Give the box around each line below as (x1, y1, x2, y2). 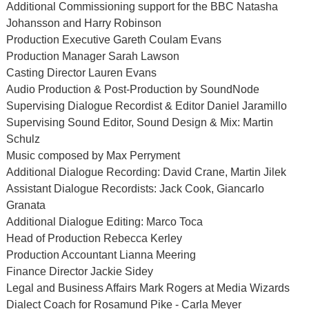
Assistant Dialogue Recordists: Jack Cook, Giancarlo (6, 183, 264, 195)
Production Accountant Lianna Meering (6, 249, 196, 261)
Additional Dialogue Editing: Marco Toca (6, 216, 203, 228)
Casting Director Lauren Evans (6, 67, 157, 79)
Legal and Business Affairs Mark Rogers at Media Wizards (6, 282, 290, 294)
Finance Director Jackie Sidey (6, 266, 153, 277)
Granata (6, 199, 46, 211)
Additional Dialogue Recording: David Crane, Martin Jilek (6, 166, 286, 178)
